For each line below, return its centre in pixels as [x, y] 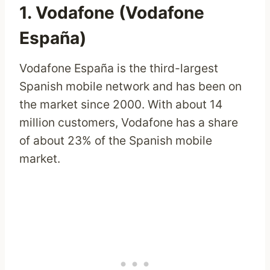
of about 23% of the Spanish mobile [116, 141]
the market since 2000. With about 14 [121, 105]
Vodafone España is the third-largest [119, 68]
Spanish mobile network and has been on [130, 86]
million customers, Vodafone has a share [129, 123]
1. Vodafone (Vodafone [112, 13]
